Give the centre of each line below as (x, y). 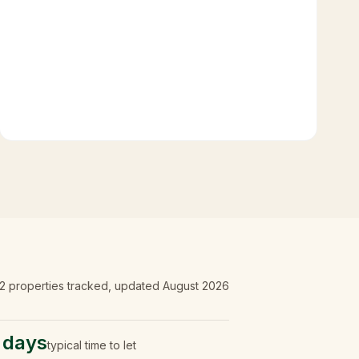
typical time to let (92, 345)
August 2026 (196, 286)
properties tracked (57, 286)
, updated (135, 286)
